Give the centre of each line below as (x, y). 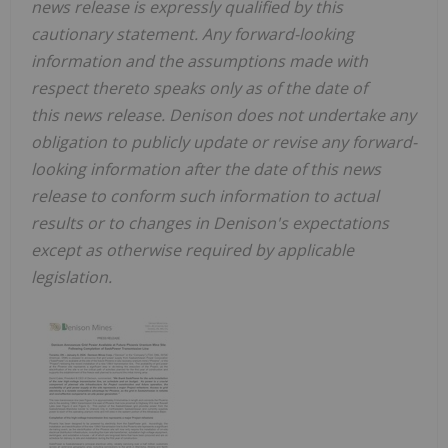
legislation (69, 277)
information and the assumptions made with (199, 61)
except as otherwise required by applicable (192, 250)
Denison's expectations (301, 223)
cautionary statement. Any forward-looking (192, 34)
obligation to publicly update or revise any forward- (224, 142)
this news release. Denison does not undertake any (223, 115)
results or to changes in (120, 223)
